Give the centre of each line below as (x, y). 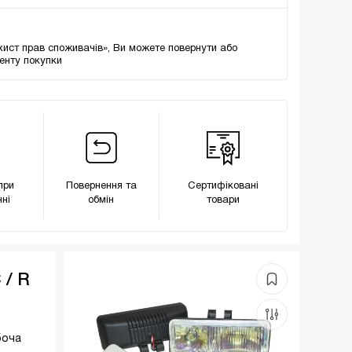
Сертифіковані (223, 186)
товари (223, 200)
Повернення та (101, 186)
